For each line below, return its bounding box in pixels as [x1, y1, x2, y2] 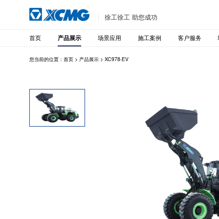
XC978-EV [105, 55, 129, 63]
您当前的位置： [29, 55, 64, 63]
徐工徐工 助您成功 [105, 12, 158, 22]
